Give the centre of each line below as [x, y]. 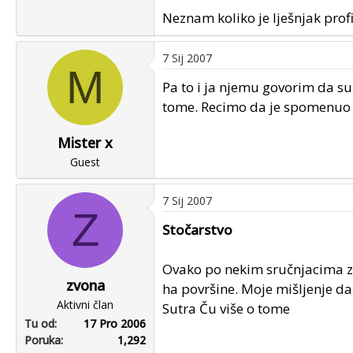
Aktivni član [85, 305]
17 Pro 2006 [115, 323]
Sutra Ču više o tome [226, 308]
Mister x [85, 143]
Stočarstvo [197, 230]
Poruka [43, 340]
